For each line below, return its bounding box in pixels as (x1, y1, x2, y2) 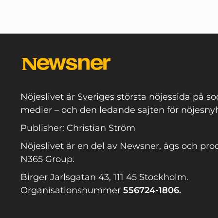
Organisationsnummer (20, 185, 123, 196)
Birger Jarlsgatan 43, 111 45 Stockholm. (20, 172, 188, 183)
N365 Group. (20, 154, 74, 165)
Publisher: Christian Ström (20, 123, 135, 134)
